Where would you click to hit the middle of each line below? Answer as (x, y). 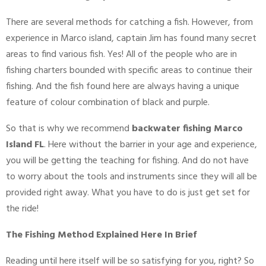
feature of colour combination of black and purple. (109, 103)
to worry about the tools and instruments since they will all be (132, 177)
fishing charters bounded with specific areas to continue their (129, 71)
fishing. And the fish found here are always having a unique (123, 87)
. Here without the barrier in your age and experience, (151, 145)
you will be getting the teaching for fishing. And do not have (127, 161)
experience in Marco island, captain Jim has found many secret (131, 39)
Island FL (25, 145)
